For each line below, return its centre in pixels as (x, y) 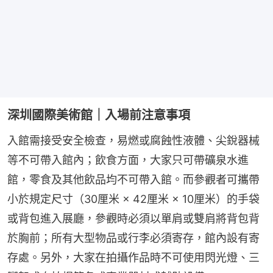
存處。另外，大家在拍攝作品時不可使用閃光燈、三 (133, 257)
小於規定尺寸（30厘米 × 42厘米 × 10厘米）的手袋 (133, 199)
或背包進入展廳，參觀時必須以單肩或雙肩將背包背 (133, 218)
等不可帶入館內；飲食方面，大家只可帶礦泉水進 (128, 160)
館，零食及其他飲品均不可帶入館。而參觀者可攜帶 (133, 179)
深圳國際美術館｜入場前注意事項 (99, 115)
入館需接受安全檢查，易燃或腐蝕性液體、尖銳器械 (133, 140)
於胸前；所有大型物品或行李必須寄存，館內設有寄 (133, 238)
